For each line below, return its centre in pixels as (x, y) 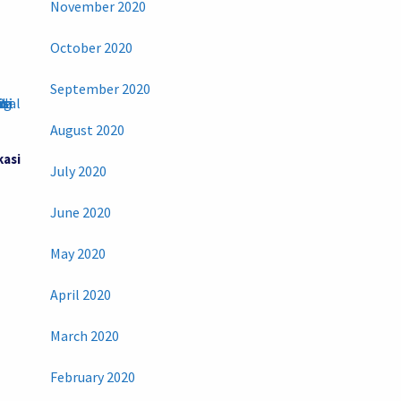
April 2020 (80, 295)
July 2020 (78, 171)
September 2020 (100, 89)
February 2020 (92, 377)
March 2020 (84, 336)
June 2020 (80, 213)
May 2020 (77, 254)
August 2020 (87, 130)
